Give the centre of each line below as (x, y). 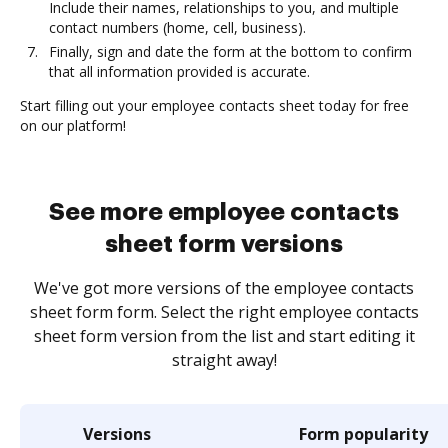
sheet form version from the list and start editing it (224, 336)
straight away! (224, 360)
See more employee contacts (224, 212)
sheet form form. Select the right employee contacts (224, 312)
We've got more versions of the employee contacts (224, 288)
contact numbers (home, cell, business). (177, 27)
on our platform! (73, 125)
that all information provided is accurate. (179, 71)
